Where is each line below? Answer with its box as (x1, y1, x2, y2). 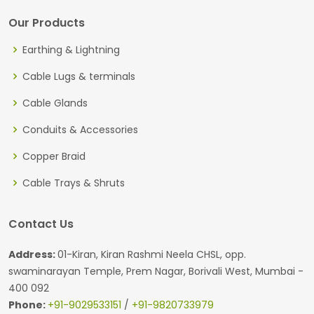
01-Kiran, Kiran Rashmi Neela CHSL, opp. (57, 247, 246, 261)
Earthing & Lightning (22, 42, 120, 57)
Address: (8, 247, 57, 261)
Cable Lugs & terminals (22, 69, 135, 83)
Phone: (8, 297, 48, 312)
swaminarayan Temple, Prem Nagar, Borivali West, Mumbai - (8, 264, 303, 278)
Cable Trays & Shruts (22, 175, 125, 190)
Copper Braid (22, 149, 86, 163)
